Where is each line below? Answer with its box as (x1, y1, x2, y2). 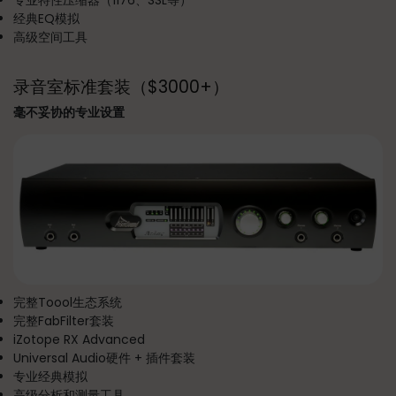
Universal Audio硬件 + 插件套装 (13, 349, 195, 368)
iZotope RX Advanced (13, 331, 145, 349)
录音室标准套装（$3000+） (13, 74, 229, 99)
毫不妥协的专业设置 (13, 103, 125, 121)
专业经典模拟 (13, 368, 88, 386)
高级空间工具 (13, 27, 88, 46)
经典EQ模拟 (13, 9, 80, 27)
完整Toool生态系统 (13, 293, 122, 312)
